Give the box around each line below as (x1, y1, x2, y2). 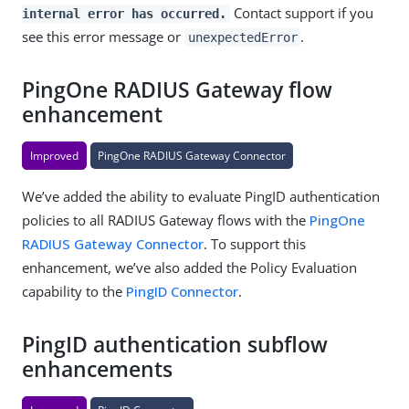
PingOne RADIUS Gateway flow (22, 75, 332, 104)
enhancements (22, 354, 173, 383)
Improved (30, 147, 79, 163)
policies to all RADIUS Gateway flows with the (22, 210, 309, 229)
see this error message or (22, 26, 184, 46)
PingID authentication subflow (22, 330, 328, 359)
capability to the (22, 281, 126, 300)
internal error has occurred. (22, 5, 226, 21)
